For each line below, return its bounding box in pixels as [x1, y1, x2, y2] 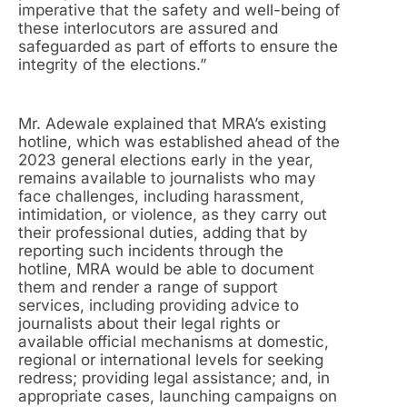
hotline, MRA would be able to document [18, 260, 314, 279]
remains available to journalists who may [18, 169, 316, 188]
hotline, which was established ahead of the [18, 133, 340, 152]
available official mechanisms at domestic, [18, 333, 329, 352]
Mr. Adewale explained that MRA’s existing [18, 114, 326, 134]
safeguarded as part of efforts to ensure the [18, 36, 338, 55]
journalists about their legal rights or [18, 314, 280, 333]
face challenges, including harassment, [18, 187, 304, 206]
